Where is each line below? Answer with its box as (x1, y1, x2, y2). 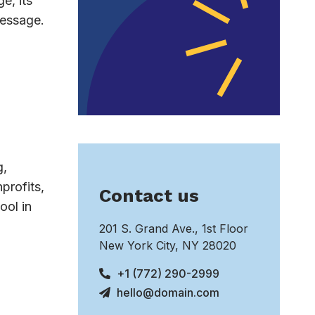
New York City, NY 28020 (99, 238, 236, 252)
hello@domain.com (117, 285, 219, 300)
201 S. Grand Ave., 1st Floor (99, 221, 248, 236)
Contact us (99, 184, 199, 206)
